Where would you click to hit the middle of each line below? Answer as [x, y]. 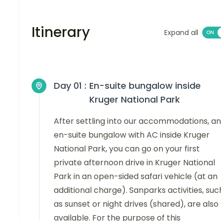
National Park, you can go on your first [127, 149]
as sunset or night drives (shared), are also [136, 204]
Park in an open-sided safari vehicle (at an [136, 177]
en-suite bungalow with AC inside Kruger [132, 135]
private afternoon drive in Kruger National [134, 163]
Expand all [181, 33]
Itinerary [61, 33]
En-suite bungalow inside [145, 86]
